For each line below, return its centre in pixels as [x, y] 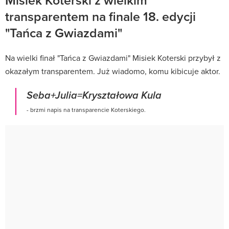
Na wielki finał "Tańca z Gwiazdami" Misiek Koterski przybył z [113, 58]
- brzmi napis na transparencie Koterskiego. [86, 109]
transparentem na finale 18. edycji [100, 16]
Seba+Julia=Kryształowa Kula [94, 96]
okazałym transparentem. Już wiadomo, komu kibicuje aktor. [113, 71]
